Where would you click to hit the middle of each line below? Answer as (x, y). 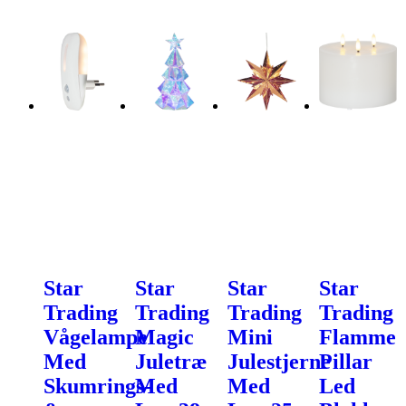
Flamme (357, 338)
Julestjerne (279, 362)
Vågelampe (96, 338)
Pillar (345, 362)
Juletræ (171, 362)
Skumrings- (97, 387)
